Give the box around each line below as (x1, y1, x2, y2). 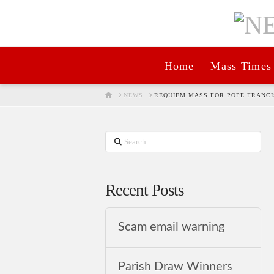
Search (105, 133, 135, 146)
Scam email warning (118, 221, 225, 234)
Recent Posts (105, 181, 185, 200)
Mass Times (210, 60, 272, 73)
